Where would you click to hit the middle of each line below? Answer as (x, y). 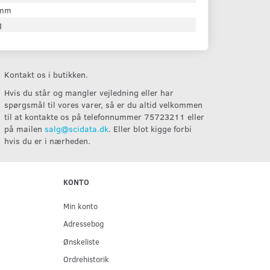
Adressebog (83, 224)
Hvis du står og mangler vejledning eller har (89, 93)
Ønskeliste (81, 241)
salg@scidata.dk (77, 129)
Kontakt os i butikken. (46, 74)
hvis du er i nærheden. (48, 141)
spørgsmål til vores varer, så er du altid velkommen (104, 105)
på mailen (25, 129)
